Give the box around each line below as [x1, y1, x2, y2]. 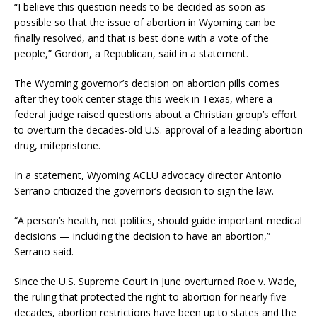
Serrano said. [14, 244, 74, 258]
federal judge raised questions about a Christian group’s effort [14, 107, 297, 121]
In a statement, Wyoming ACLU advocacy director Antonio [14, 168, 282, 182]
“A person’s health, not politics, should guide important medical [14, 213, 302, 227]
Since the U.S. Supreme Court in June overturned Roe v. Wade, [14, 274, 297, 288]
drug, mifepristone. [14, 138, 100, 152]
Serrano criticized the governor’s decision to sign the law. [14, 183, 274, 197]
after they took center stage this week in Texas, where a [14, 91, 272, 105]
